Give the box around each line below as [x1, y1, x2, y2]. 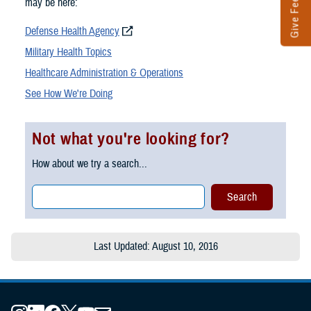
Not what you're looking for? [32, 128, 230, 150]
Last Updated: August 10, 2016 [93, 239, 218, 254]
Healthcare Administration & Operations [25, 66, 183, 81]
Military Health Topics [25, 45, 112, 60]
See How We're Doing [25, 87, 112, 101]
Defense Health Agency [25, 24, 119, 39]
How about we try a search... [32, 156, 147, 171]
